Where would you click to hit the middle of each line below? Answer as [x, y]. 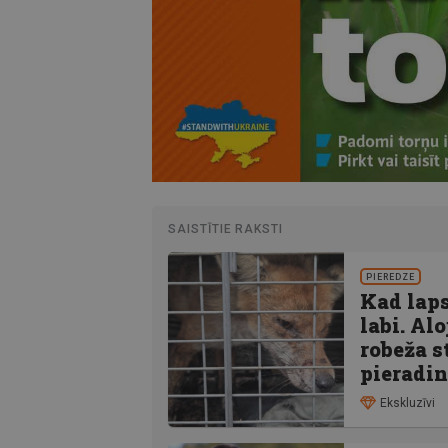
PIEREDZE [391, 277]
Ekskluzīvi [407, 402]
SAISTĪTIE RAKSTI [226, 229]
